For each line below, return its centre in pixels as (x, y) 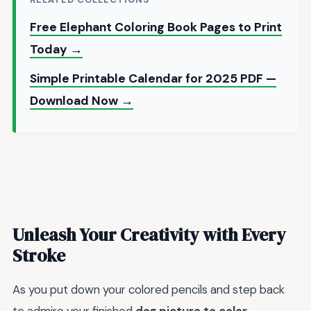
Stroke (39, 256)
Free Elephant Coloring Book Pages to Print (156, 27)
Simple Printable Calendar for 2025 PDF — (153, 78)
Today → (56, 49)
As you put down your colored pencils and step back (149, 290)
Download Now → (82, 100)
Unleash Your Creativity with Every (149, 235)
